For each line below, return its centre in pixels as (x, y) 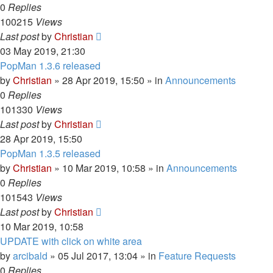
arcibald (30, 256)
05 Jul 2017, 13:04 (98, 256)
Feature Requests (197, 256)
